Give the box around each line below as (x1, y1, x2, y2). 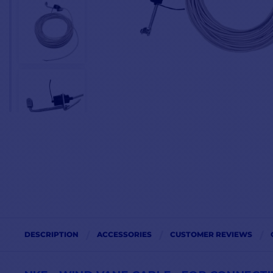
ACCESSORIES (97, 230, 152, 239)
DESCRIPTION (24, 230, 79, 239)
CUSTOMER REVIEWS (170, 230, 252, 239)
